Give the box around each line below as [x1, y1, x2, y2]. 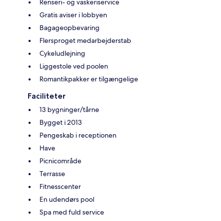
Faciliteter [28, 91, 66, 101]
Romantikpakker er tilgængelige [39, 74, 138, 83]
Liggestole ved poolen [39, 61, 108, 71]
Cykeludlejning [39, 48, 85, 58]
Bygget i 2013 [39, 117, 82, 127]
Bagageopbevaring [39, 23, 100, 32]
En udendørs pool [39, 194, 94, 204]
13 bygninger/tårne [39, 105, 99, 114]
